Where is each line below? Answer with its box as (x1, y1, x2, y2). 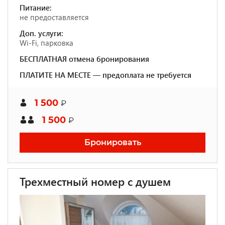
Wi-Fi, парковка (20, 38, 73, 48)
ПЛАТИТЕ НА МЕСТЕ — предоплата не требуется (20, 70, 191, 80)
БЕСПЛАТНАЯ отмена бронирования (20, 54, 149, 64)
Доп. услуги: (20, 28, 63, 38)
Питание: (20, 3, 52, 13)
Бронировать (84, 138, 141, 147)
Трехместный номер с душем (20, 174, 171, 189)
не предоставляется (20, 12, 89, 22)
